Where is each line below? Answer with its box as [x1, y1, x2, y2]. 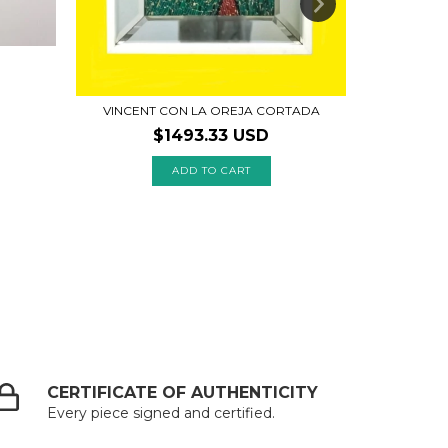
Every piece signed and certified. [47, 404, 276, 423]
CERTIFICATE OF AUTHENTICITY [47, 383, 319, 403]
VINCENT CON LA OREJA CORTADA [102, 103, 320, 119]
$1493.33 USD [153, 126, 269, 146]
